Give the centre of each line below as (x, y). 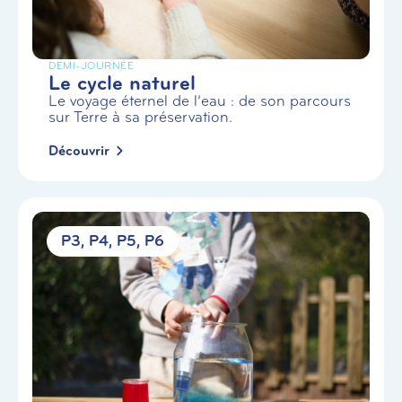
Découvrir (79, 150)
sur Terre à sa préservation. (140, 117)
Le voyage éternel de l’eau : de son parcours (200, 100)
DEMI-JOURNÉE (91, 65)
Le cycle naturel (122, 83)
